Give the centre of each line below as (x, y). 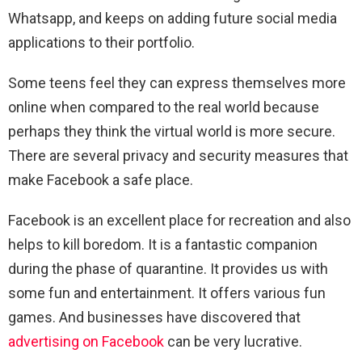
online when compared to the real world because (164, 107)
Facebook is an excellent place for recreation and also (179, 221)
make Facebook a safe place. (102, 180)
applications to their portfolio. (101, 43)
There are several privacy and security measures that (178, 156)
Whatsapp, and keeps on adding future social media (173, 19)
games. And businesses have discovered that (154, 318)
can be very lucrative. (235, 342)
